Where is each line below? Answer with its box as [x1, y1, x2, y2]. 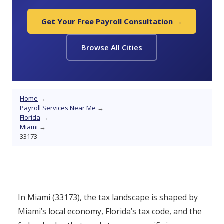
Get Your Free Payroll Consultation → [41, 16, 182, 26]
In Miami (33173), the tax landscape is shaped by [18, 192, 198, 203]
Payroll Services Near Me [20, 103, 96, 112]
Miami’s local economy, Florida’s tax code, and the [18, 206, 202, 217]
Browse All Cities [81, 42, 142, 52]
